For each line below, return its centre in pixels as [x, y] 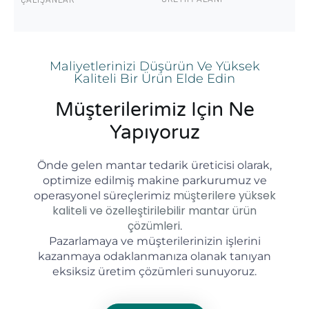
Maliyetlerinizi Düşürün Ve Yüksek [154, 66]
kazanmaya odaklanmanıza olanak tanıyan [154, 256]
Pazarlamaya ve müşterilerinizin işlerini [154, 241]
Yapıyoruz [154, 132]
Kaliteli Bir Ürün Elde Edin [154, 78]
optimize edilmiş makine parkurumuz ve [154, 180]
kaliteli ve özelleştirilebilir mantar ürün [154, 210]
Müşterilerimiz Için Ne [154, 109]
